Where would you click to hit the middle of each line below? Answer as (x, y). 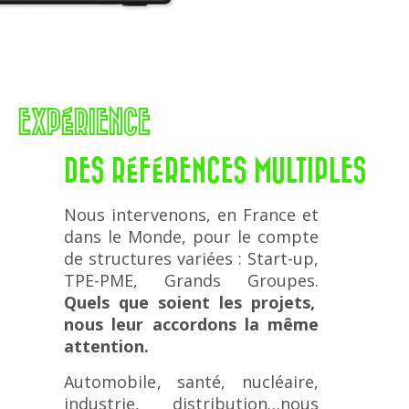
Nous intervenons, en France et (192, 215)
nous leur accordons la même (192, 325)
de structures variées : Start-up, (192, 259)
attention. (109, 346)
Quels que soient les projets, (189, 303)
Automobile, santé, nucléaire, (192, 381)
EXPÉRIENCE (84, 121)
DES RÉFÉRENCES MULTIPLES (215, 169)
